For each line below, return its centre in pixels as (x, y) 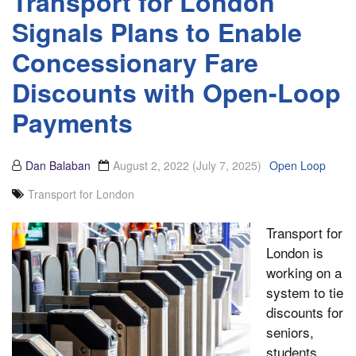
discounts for (305, 312)
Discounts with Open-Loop (176, 93)
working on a (304, 273)
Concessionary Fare (135, 62)
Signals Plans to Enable (157, 32)
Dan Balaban (58, 166)
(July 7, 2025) (227, 166)
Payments (72, 123)
